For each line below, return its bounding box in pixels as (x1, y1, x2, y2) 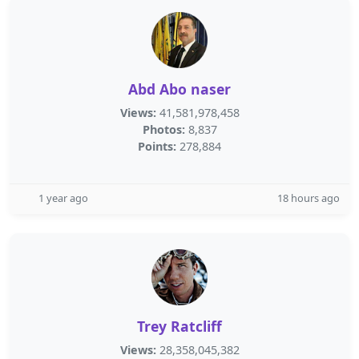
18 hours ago (277, 191, 340, 205)
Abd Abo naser (128, 79, 231, 99)
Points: (138, 139, 176, 154)
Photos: (142, 122, 185, 137)
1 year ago (38, 191, 88, 205)
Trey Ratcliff (137, 317, 222, 336)
